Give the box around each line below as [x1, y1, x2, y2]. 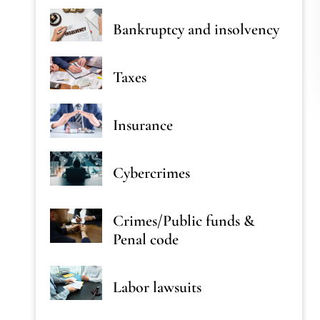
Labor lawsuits [113, 278, 202, 296]
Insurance [113, 116, 174, 134]
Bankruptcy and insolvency [113, 20, 280, 39]
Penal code [113, 230, 179, 249]
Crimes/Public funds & [113, 211, 256, 230]
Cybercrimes [113, 164, 191, 182]
